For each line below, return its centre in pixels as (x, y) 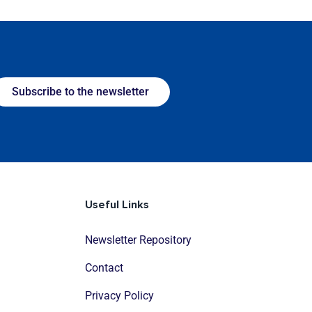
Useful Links (117, 205)
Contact (104, 268)
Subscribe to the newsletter (80, 91)
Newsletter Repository (138, 240)
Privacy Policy (119, 296)
